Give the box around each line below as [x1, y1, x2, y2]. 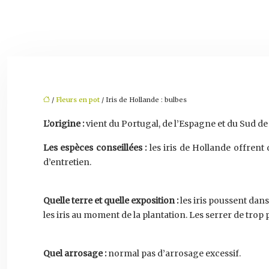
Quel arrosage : [43, 248, 106, 259]
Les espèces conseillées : [43, 142, 147, 153]
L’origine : [43, 118, 84, 129]
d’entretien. [43, 157, 91, 168]
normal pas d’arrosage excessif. [106, 248, 241, 259]
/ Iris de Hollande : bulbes [100, 95, 187, 104]
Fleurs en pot [56, 95, 100, 104]
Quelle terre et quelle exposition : [43, 195, 178, 206]
